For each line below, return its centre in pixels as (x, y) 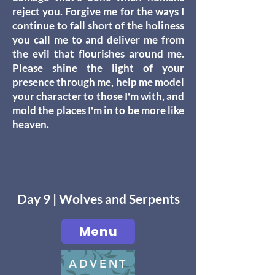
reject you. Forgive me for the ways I (98, 11)
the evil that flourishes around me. (98, 54)
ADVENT (98, 263)
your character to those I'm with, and (98, 96)
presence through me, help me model (98, 82)
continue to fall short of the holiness (98, 25)
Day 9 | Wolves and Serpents (98, 199)
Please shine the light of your (98, 68)
